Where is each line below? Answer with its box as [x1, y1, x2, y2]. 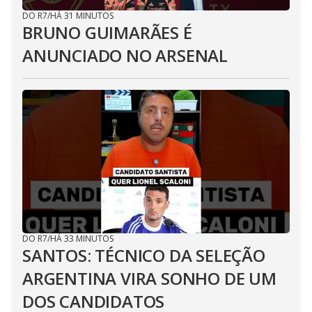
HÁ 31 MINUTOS [50, 10, 114, 22]
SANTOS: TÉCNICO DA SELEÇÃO [22, 244, 265, 267]
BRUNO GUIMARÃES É [22, 21, 192, 44]
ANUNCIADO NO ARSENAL [22, 44, 228, 67]
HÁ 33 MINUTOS [50, 233, 114, 244]
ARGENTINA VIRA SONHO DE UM [22, 267, 276, 290]
